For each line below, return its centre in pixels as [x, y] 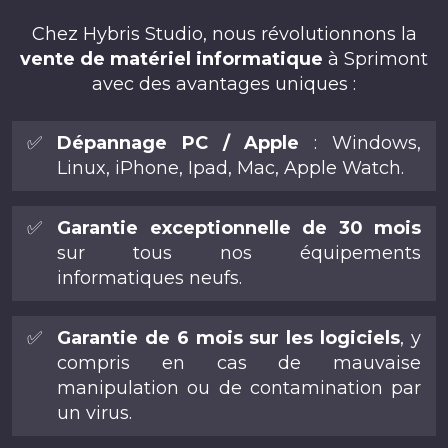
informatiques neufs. [149, 278]
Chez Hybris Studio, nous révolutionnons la [224, 34]
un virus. [94, 413]
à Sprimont [375, 59]
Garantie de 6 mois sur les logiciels [229, 338]
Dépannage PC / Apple [178, 143]
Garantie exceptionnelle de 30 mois [239, 228]
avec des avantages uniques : [224, 84]
